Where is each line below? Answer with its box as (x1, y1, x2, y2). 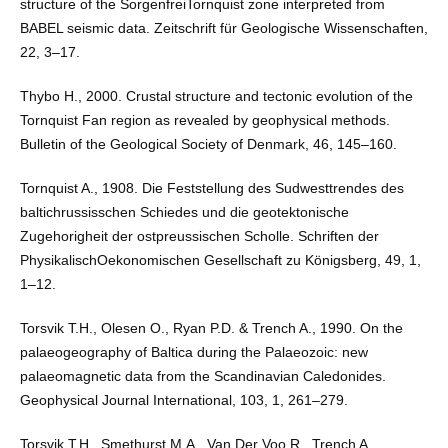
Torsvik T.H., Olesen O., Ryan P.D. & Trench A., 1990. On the (19, 319, 403, 336)
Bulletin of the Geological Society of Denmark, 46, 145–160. (19, 135, 397, 152)
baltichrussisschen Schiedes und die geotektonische (19, 203, 349, 220)
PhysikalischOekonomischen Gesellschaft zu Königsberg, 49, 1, (19, 251, 421, 268)
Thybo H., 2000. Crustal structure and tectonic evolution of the (19, 87, 413, 104)
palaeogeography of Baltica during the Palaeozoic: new (19, 343, 368, 360)
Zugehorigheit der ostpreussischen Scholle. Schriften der (19, 227, 379, 244)
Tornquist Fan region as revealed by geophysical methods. (19, 111, 390, 128)
